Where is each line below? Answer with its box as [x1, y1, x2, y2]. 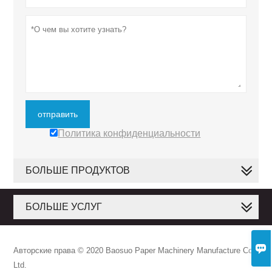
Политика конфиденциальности [58, 128, 201, 139]
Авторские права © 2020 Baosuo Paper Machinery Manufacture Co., [13, 246, 258, 256]
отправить [38, 109, 78, 120]
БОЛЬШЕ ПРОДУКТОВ [25, 165, 131, 176]
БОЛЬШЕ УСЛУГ [25, 202, 103, 212]
